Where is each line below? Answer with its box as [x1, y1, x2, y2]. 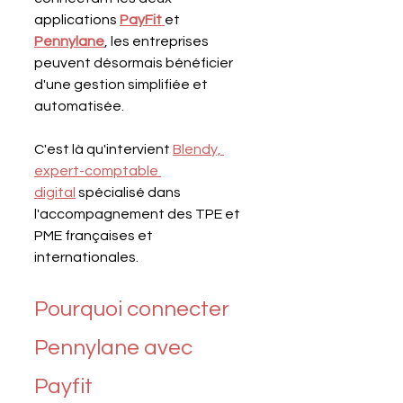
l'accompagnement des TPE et [34, 206, 243, 221]
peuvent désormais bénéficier [34, 55, 236, 70]
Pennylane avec [34, 336, 197, 359]
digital [34, 184, 76, 200]
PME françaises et [34, 228, 156, 243]
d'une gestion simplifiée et [34, 76, 210, 92]
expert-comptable [34, 163, 161, 178]
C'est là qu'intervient [34, 141, 173, 157]
